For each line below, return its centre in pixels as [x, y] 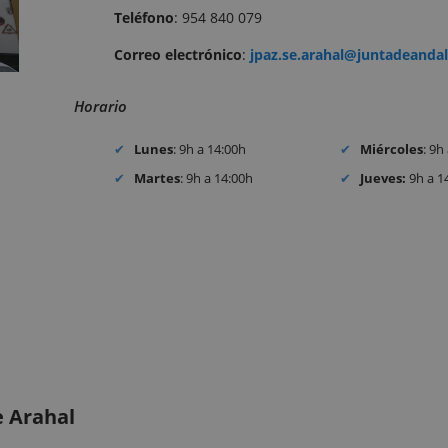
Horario [100, 106]
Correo [137, 55]
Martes [157, 177]
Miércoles [392, 149]
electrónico [203, 55]
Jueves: [383, 177]
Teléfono [144, 18]
